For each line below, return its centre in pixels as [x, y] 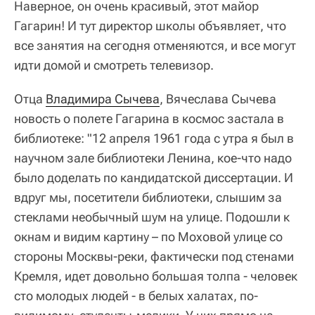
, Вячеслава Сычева [218, 99]
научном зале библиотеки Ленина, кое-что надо [153, 158]
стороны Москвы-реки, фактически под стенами [154, 257]
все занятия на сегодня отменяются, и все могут [155, 46]
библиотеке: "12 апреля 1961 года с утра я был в [154, 139]
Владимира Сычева [103, 99]
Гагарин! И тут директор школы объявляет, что [150, 26]
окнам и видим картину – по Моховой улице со [148, 237]
